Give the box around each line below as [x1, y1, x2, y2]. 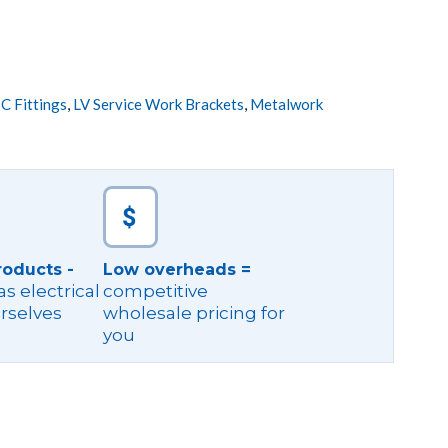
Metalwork [250, 95, 323, 113]
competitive [102, 281, 208, 301]
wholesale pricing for [102, 303, 285, 323]
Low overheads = [102, 260, 251, 279]
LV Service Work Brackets [73, 95, 244, 113]
